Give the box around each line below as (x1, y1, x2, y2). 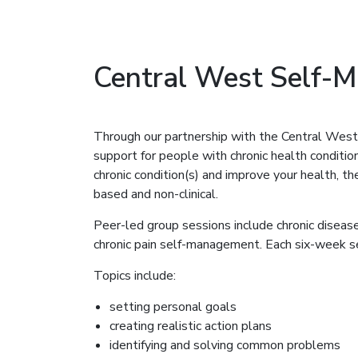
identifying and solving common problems (109, 336, 340, 354)
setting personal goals (109, 297, 237, 316)
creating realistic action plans (109, 316, 272, 335)
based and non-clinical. (93, 185, 218, 203)
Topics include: (93, 266, 176, 284)
